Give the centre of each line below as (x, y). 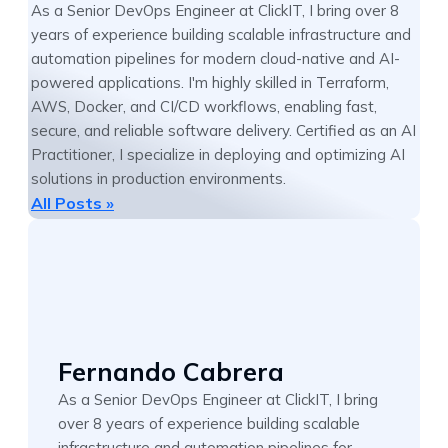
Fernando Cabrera (171, 372)
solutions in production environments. (158, 179)
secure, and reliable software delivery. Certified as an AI (223, 131)
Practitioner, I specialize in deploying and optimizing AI (218, 155)
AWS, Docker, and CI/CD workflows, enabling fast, (204, 107)
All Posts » (72, 203)
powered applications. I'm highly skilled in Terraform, (210, 83)
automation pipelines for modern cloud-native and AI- (215, 59)
